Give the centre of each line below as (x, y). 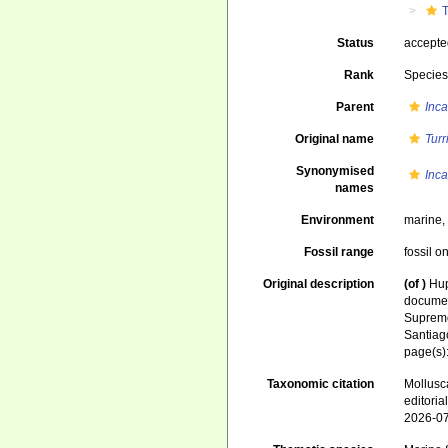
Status (356, 43)
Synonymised (335, 171)
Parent (355, 107)
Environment (338, 220)
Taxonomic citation (321, 384)
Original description (319, 284)
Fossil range (339, 252)
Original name (335, 139)
